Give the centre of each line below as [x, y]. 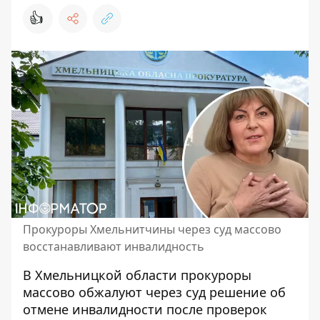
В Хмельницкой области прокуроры [137, 275]
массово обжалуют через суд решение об [154, 292]
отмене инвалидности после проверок [145, 309]
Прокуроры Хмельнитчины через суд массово [152, 229]
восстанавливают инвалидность [114, 246]
